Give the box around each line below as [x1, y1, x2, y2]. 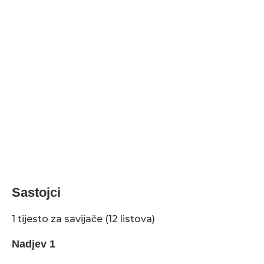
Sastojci [12, 185, 61, 200]
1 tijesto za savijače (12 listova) [12, 213, 155, 225]
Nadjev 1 [12, 238, 55, 250]
